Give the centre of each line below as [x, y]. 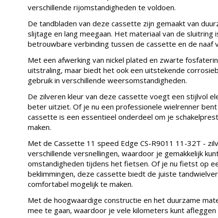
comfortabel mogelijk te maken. [80, 184]
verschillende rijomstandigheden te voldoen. [102, 7]
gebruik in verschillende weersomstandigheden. [107, 80]
